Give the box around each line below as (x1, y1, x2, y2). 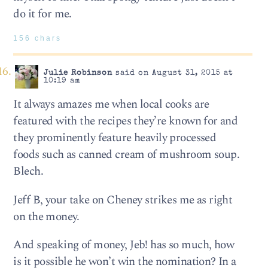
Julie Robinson (43, 69, 112, 78)
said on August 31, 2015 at (112, 69, 233, 78)
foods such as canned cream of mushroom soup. (13, 146, 240, 164)
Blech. (13, 163, 43, 181)
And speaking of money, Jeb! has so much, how (13, 236, 234, 254)
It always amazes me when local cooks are (13, 96, 209, 114)
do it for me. (13, 5, 72, 23)
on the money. (13, 208, 80, 226)
